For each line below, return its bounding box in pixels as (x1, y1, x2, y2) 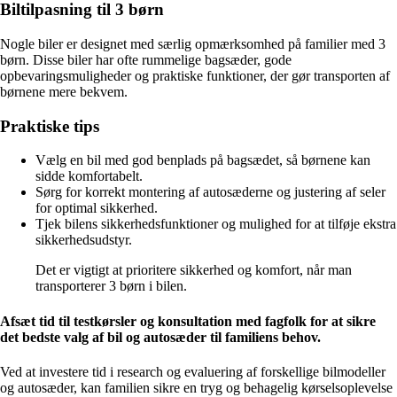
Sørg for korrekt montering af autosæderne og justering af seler (35, 184, 385, 200)
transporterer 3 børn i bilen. (35, 278, 187, 294)
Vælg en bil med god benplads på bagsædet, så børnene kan (35, 152, 370, 168)
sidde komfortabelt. (35, 168, 143, 184)
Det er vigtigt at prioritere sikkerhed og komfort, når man (35, 262, 352, 278)
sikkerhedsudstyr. (35, 232, 132, 248)
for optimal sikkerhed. (35, 200, 158, 216)
